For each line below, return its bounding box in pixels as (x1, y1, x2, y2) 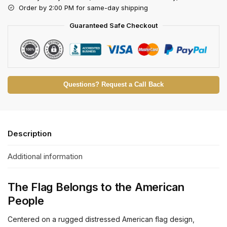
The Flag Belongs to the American (8, 180, 184, 194)
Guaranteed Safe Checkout (69, 21, 158, 29)
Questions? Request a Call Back (63, 81, 164, 88)
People (8, 194, 44, 208)
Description (8, 128, 52, 138)
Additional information (8, 152, 83, 162)
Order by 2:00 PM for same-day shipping (19, 3, 148, 12)
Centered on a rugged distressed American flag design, (8, 215, 195, 224)
